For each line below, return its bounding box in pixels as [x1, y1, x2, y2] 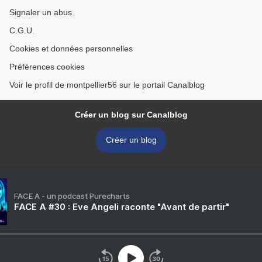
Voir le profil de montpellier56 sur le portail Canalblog [9, 80, 205, 90]
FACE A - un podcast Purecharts [14, 191, 130, 201]
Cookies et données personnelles [9, 44, 133, 54]
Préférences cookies [9, 62, 85, 72]
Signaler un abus [9, 8, 72, 18]
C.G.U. [9, 26, 35, 36]
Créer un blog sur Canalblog [74, 110, 188, 120]
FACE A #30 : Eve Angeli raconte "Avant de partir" [14, 201, 229, 213]
